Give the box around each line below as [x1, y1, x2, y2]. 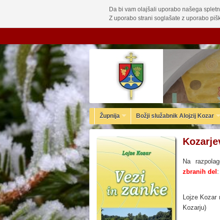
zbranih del [183, 168, 217, 175]
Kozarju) [183, 204, 206, 211]
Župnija [100, 112, 120, 119]
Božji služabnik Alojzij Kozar [136, 112, 214, 119]
